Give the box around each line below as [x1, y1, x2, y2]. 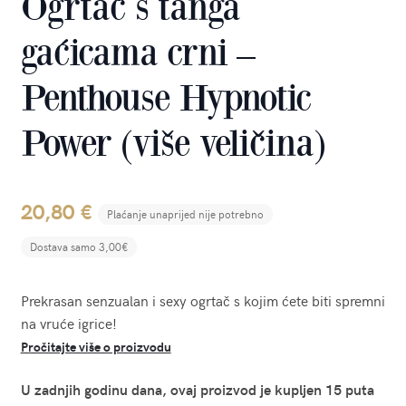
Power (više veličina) [20, 121, 325, 167]
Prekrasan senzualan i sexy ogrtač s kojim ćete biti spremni [20, 290, 385, 311]
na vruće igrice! [20, 313, 117, 333]
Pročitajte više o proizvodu [20, 338, 171, 356]
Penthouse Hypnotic [20, 75, 312, 121]
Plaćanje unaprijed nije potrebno [106, 207, 264, 222]
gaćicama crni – [20, 30, 255, 76]
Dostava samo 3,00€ [29, 239, 128, 255]
